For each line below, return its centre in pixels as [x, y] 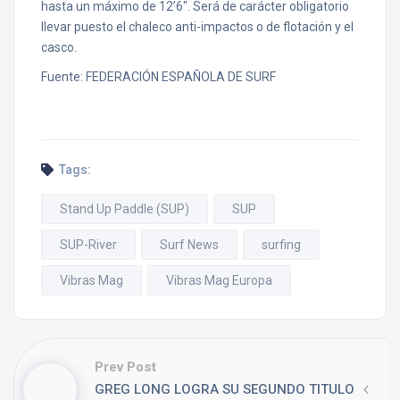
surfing [281, 245]
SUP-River [88, 245]
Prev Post [125, 367]
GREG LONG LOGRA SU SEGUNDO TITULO [225, 389]
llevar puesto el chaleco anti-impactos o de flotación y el [197, 27]
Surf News [189, 245]
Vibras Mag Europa [219, 280]
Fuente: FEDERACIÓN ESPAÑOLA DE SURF [158, 77]
